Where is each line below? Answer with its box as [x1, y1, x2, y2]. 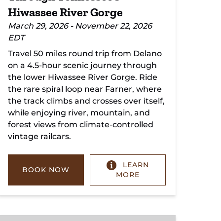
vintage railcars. [8, 132, 71, 141]
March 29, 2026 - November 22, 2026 [8, 21, 152, 31]
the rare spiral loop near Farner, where [8, 84, 162, 94]
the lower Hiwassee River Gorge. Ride [8, 73, 157, 82]
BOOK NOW [22, 165, 70, 175]
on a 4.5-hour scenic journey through [8, 61, 157, 70]
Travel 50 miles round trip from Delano [8, 49, 162, 58]
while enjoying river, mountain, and [8, 108, 150, 117]
